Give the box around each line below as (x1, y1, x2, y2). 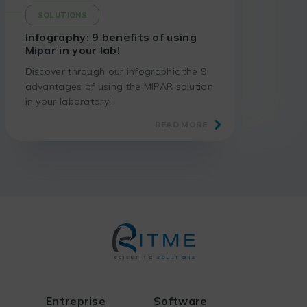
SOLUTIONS (37, 10, 88, 20)
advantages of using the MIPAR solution (25, 79, 213, 93)
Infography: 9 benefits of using (25, 30, 197, 45)
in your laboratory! (25, 95, 112, 108)
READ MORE (154, 119, 208, 130)
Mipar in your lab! (25, 43, 120, 58)
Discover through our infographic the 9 (25, 64, 206, 77)
